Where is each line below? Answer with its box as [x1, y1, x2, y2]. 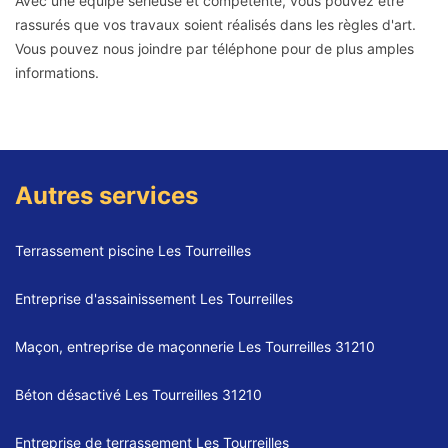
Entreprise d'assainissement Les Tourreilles [15, 290, 293, 308]
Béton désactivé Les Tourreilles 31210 [15, 386, 262, 404]
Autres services [15, 181, 198, 211]
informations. [15, 64, 99, 82]
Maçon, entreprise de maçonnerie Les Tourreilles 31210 [15, 338, 375, 356]
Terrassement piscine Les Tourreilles [15, 242, 251, 260]
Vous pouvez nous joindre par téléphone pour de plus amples [15, 40, 414, 58]
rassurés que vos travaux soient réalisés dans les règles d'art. [15, 16, 416, 34]
